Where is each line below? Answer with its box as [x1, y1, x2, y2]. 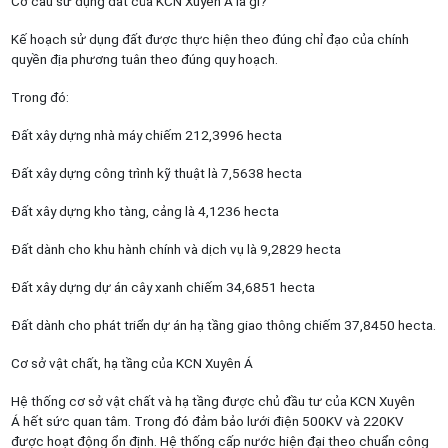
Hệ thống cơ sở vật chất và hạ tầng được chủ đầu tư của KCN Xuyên [10, 393, 415, 409]
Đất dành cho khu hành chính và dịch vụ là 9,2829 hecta [10, 241, 341, 257]
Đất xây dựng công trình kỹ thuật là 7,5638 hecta [10, 165, 302, 181]
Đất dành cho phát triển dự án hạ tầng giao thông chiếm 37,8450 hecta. [10, 317, 436, 333]
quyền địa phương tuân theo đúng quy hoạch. [10, 51, 278, 67]
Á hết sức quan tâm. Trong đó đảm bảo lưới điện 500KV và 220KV [10, 413, 404, 429]
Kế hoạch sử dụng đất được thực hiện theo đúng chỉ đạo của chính [10, 31, 409, 47]
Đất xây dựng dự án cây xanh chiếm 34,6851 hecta [10, 279, 315, 295]
